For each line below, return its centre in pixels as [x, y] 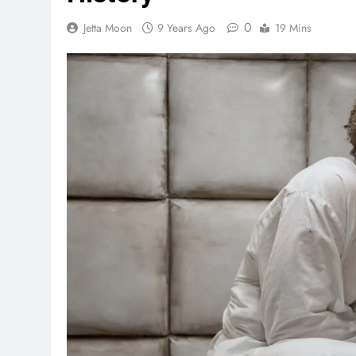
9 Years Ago [186, 28]
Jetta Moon [108, 28]
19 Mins [293, 28]
